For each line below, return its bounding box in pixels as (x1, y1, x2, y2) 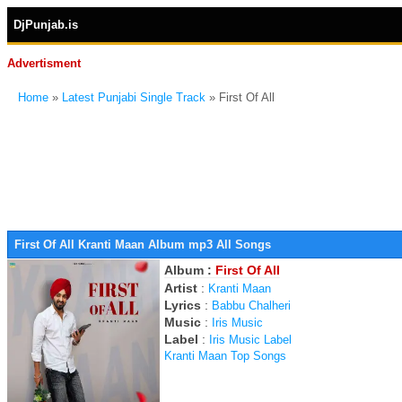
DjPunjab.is (13, 18, 78, 31)
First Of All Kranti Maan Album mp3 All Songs (14, 238, 271, 251)
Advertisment (7, 57, 81, 70)
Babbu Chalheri (212, 299, 291, 312)
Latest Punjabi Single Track (62, 91, 205, 104)
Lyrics (164, 298, 201, 312)
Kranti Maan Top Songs (164, 349, 286, 363)
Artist (164, 281, 197, 295)
